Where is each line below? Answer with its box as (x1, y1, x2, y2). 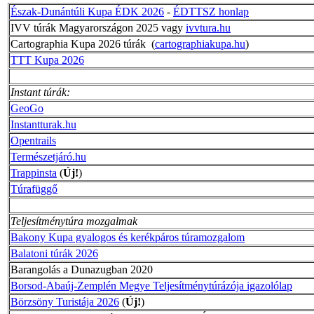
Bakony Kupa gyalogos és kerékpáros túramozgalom (11, 231, 245, 243)
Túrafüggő (11, 182, 57, 195)
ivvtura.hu (186, 21, 231, 34)
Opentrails (11, 134, 56, 146)
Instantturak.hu (11, 118, 76, 130)
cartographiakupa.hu (155, 37, 245, 50)
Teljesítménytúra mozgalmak (11, 214, 137, 227)
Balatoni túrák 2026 (11, 247, 98, 259)
